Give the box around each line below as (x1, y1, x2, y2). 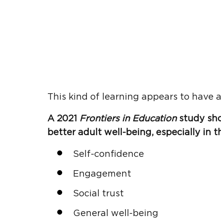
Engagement (73, 169, 131, 179)
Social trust (73, 189, 124, 198)
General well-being (73, 209, 158, 218)
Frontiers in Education (79, 114, 177, 123)
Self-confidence (73, 149, 144, 159)
